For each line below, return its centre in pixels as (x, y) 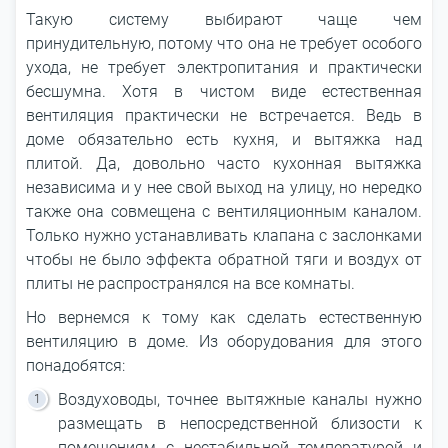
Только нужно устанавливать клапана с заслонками (224, 235)
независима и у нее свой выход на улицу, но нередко (224, 187)
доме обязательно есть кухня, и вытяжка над (224, 139)
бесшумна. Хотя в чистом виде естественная (224, 91)
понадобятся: (75, 365)
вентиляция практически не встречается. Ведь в (224, 115)
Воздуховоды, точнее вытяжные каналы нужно (240, 399)
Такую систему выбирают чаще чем (224, 19)
